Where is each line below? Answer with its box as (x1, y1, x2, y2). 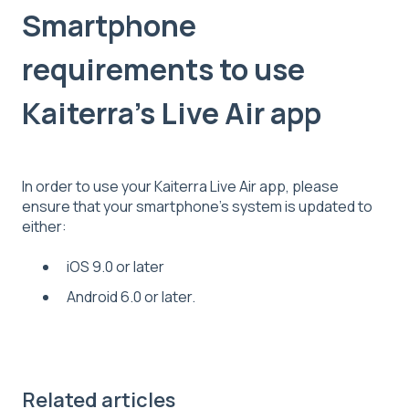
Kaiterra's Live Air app (22, 92, 321, 133)
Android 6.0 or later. (67, 287, 195, 308)
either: (22, 215, 67, 236)
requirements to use (22, 48, 305, 89)
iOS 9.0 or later (67, 257, 164, 278)
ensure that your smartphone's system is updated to (22, 195, 372, 216)
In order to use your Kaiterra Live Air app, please (22, 175, 339, 196)
